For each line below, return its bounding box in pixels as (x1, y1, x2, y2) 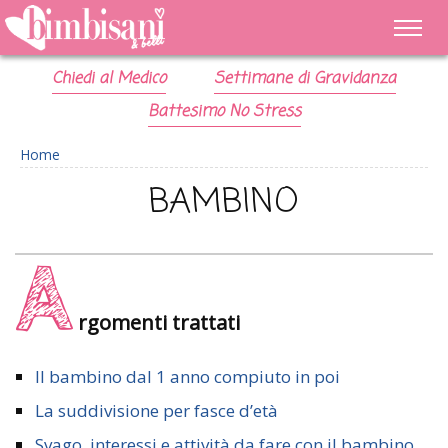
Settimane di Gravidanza (213, 67, 396, 91)
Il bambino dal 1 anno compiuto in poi (35, 365, 340, 388)
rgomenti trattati (78, 308, 240, 336)
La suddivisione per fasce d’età (35, 399, 278, 422)
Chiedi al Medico (52, 67, 167, 91)
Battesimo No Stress (147, 100, 301, 124)
